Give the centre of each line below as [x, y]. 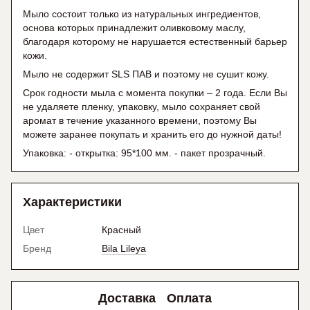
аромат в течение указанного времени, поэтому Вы [140, 121]
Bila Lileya [124, 249]
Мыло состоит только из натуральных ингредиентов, [142, 14]
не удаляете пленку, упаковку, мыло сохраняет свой [142, 107]
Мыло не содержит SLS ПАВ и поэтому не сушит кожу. [146, 74]
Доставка [127, 298]
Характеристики [72, 202]
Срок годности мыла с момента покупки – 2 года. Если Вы [155, 93]
